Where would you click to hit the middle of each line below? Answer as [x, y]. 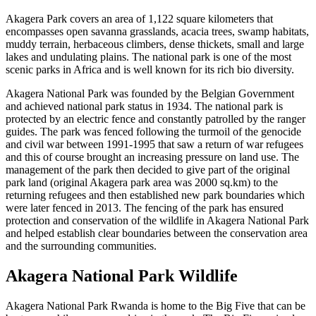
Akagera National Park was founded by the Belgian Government [150, 93]
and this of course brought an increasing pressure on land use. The [152, 157]
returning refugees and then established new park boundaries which [155, 195]
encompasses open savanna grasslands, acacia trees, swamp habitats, [157, 31]
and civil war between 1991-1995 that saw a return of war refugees [154, 144]
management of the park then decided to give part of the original [148, 169]
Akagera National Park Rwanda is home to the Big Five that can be [156, 305]
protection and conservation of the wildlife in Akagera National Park [157, 220]
